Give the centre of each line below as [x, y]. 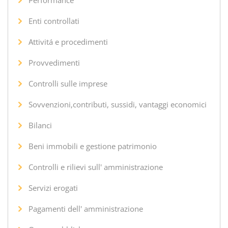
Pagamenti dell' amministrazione [86, 208]
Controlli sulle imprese [68, 83]
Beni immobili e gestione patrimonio [93, 146]
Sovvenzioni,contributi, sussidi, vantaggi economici [118, 104]
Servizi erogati [53, 188]
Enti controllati [54, 21]
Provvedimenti [54, 62]
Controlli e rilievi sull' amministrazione [96, 167]
